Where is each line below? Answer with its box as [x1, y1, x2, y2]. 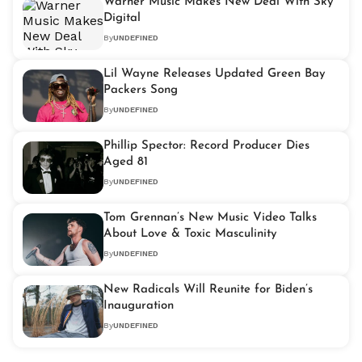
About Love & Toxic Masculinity [171, 228, 277, 241]
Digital [103, 12, 141, 25]
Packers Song [103, 84, 178, 97]
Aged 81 [103, 156, 148, 169]
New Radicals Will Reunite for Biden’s [103, 284, 313, 297]
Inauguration [103, 300, 174, 313]
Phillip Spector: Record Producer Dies [103, 140, 309, 153]
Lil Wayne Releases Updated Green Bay [103, 68, 326, 81]
